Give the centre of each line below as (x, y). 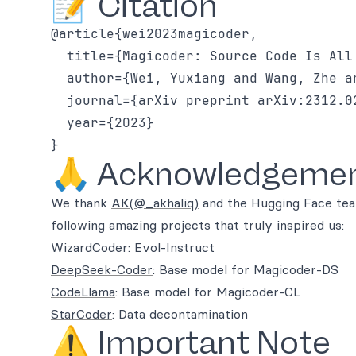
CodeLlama (83, 291)
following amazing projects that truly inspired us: (197, 224)
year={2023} (103, 122)
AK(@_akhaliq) (155, 202)
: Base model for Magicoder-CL (208, 291)
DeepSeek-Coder (102, 269)
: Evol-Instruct (171, 247)
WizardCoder (89, 247)
